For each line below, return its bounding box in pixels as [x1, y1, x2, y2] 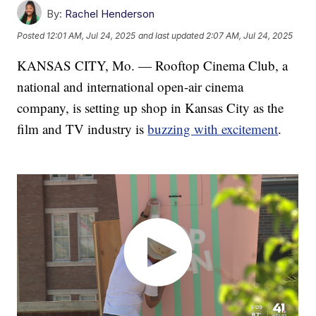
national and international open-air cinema [17, 77, 244, 95]
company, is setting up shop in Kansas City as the [17, 98, 284, 116]
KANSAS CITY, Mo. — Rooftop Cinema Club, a [17, 56, 288, 74]
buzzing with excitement [147, 119, 279, 138]
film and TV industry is [17, 119, 148, 138]
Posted [17, 30, 47, 42]
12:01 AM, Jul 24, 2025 [47, 30, 136, 42]
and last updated [138, 30, 205, 42]
